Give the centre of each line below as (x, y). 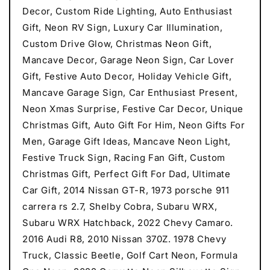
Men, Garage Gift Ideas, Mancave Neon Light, (127, 142)
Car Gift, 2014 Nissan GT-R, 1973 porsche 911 (126, 190)
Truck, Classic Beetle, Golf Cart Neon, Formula (130, 256)
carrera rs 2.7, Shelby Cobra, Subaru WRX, (120, 207)
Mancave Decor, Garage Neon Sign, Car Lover (128, 60)
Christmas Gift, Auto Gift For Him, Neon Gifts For (134, 125)
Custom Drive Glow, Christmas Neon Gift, (117, 44)
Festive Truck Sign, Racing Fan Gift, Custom (124, 158)
